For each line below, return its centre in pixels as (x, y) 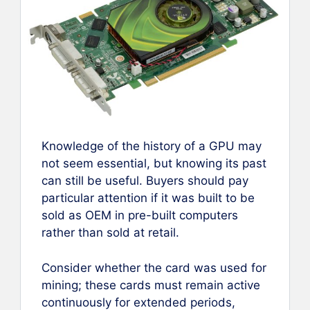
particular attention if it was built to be (148, 198)
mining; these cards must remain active (151, 285)
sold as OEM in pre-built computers (140, 216)
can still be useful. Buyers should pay (145, 181)
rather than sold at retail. (110, 233)
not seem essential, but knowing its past (154, 164)
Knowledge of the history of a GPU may (152, 146)
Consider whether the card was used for (154, 267)
